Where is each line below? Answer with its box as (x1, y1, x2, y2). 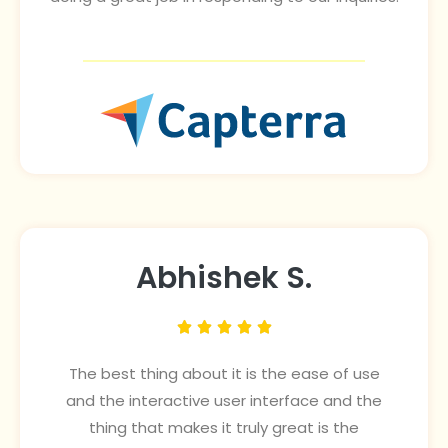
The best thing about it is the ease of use (68, 363, 380, 385)
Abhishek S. (136, 257, 312, 300)
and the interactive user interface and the (66, 390, 382, 412)
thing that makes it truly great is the (89, 417, 359, 439)
